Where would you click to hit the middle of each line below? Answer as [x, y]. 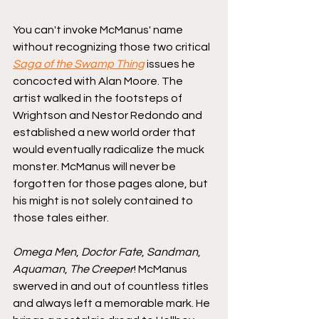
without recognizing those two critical [113, 47]
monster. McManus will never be [95, 166]
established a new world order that [105, 132]
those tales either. [61, 218]
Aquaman [39, 269]
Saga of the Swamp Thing [79, 64]
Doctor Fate [111, 252]
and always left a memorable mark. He [113, 303]
